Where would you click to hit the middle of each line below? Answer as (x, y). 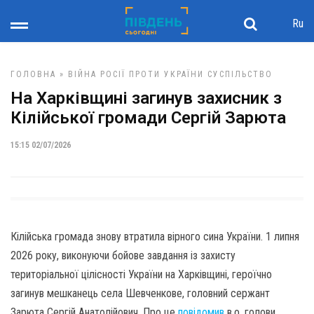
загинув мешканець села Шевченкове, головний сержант (140, 293)
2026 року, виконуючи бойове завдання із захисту (123, 255)
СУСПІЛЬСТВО (240, 74)
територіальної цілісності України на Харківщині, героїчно (141, 274)
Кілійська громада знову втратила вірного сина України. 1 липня (155, 237)
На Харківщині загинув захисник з (146, 98)
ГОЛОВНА (33, 74)
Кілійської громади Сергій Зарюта (148, 118)
